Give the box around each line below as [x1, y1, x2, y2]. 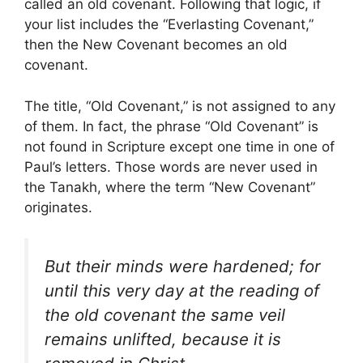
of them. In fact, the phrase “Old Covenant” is [24, 117, 318, 135]
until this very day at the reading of [45, 280, 319, 301]
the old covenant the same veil [45, 305, 285, 326]
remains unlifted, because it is [45, 329, 281, 350]
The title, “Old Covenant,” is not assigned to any [24, 97, 335, 114]
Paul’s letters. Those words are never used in [24, 158, 318, 175]
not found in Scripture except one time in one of [24, 138, 335, 155]
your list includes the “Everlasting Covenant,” [24, 16, 314, 33]
